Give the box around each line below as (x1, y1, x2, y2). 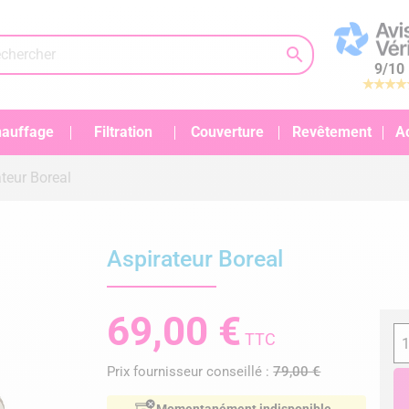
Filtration (94, 123, 152, 141)
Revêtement (291, 123, 372, 141)
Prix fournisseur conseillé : (107, 363, 274, 380)
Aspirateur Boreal (107, 246, 284, 272)
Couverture (191, 123, 264, 141)
